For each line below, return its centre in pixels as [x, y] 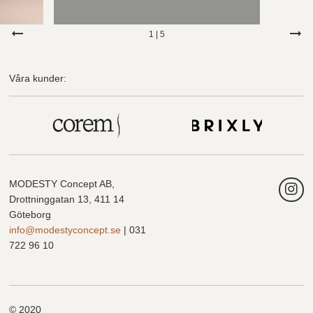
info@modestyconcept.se [65, 230]
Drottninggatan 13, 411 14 [67, 199]
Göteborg [30, 214]
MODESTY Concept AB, [62, 183]
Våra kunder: [38, 78]
